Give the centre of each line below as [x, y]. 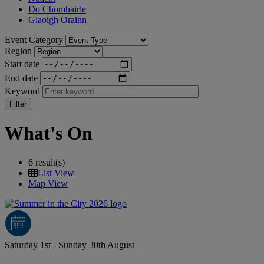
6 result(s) [47, 162]
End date [21, 78]
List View [56, 173]
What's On [49, 133]
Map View [48, 183]
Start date [22, 64]
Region [18, 51]
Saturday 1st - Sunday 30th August [70, 245]
